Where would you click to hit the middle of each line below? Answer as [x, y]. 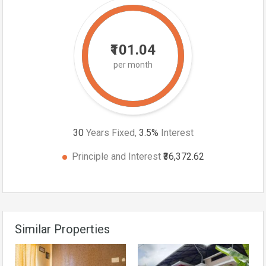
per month [133, 64]
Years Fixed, [111, 132]
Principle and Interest [117, 156]
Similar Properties [62, 229]
